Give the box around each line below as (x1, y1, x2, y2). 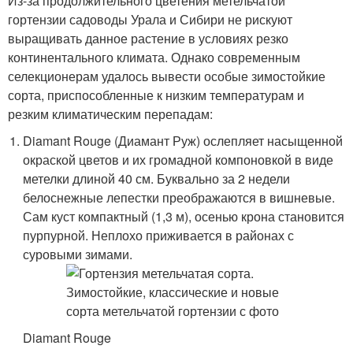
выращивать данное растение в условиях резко (8, 29, 288, 47)
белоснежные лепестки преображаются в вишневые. (23, 188, 336, 206)
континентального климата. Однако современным (8, 48, 300, 66)
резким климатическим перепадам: (8, 105, 213, 123)
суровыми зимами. (23, 245, 133, 263)
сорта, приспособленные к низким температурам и (8, 86, 304, 104)
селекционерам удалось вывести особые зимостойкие (8, 67, 325, 85)
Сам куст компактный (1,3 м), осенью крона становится (23, 207, 345, 225)
